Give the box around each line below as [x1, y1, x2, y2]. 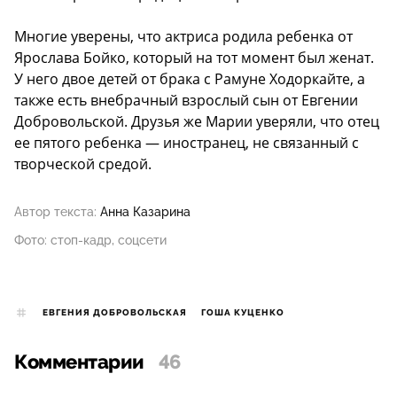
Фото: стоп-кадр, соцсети [14, 233, 167, 248]
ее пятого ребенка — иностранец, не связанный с [14, 133, 359, 153]
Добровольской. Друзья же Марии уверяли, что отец [14, 112, 379, 132]
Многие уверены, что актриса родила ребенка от [14, 27, 353, 47]
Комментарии [14, 351, 144, 375]
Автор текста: [14, 205, 97, 220]
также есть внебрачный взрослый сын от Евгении [14, 90, 358, 111]
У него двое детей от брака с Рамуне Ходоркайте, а [14, 69, 365, 90]
